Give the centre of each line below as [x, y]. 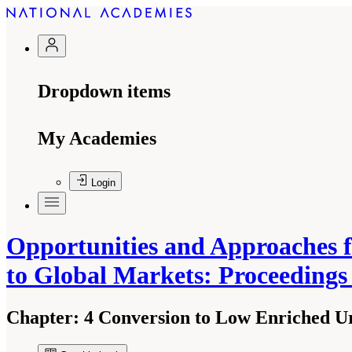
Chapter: [43, 317]
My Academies [97, 138]
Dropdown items [104, 91]
